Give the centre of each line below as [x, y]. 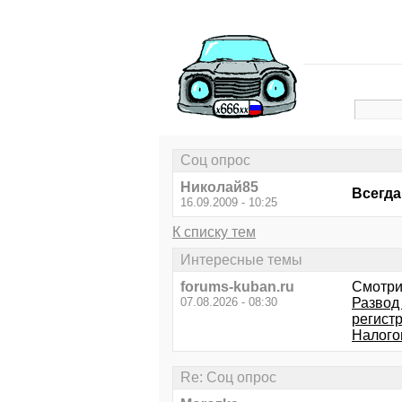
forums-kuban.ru [237, 286]
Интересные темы [241, 259]
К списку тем [214, 232]
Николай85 [219, 188]
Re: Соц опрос [228, 377]
